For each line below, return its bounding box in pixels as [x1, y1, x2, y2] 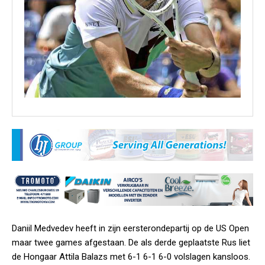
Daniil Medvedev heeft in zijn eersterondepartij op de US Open [12, 222, 249, 234]
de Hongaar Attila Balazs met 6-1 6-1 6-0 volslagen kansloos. [12, 251, 250, 262]
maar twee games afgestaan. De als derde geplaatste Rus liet [12, 237, 250, 248]
